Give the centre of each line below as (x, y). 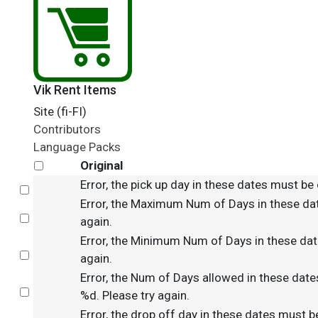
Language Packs (77, 147)
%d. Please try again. (135, 295)
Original (102, 165)
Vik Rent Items (75, 90)
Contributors (67, 129)
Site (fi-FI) (60, 111)
